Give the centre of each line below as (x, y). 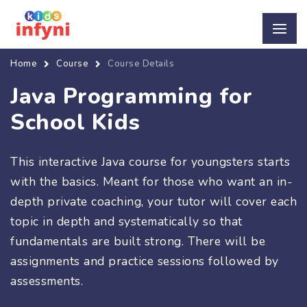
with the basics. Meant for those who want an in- (151, 181)
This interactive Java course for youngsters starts (150, 161)
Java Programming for (131, 96)
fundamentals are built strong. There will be (138, 241)
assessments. (47, 281)
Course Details (141, 63)
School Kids (75, 122)
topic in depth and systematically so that (126, 221)
